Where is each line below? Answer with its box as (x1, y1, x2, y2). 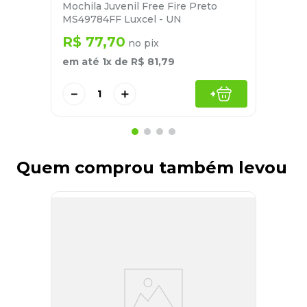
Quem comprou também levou (16, 158, 287, 178)
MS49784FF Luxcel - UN (62, 13, 182, 26)
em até (62, 56, 102, 69)
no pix (125, 37, 159, 50)
